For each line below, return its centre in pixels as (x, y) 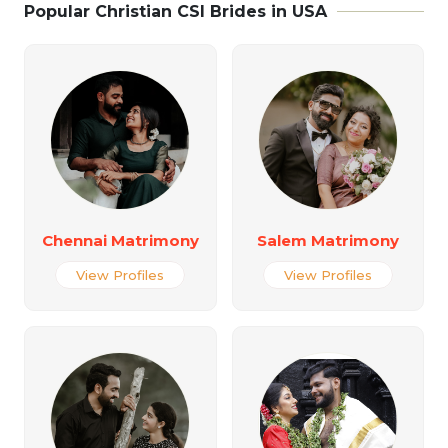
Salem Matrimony (327, 240)
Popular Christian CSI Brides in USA (175, 11)
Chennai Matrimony (120, 240)
